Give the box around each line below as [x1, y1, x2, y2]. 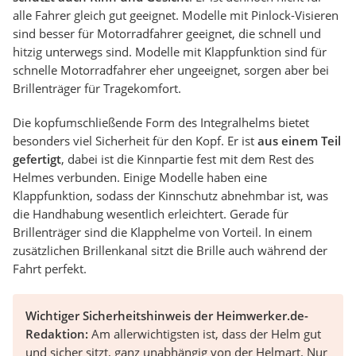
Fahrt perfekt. [13, 261, 87, 277]
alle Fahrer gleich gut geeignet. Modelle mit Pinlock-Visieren [13, 7, 339, 24]
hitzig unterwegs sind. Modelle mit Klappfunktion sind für [13, 44, 327, 60]
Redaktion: [25, 326, 88, 342]
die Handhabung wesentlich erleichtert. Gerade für [13, 206, 288, 222]
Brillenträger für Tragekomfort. [13, 80, 181, 97]
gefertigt [13, 151, 61, 168]
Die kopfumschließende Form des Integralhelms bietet [13, 114, 309, 131]
